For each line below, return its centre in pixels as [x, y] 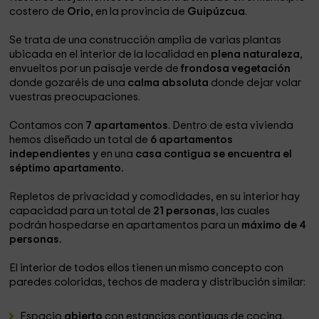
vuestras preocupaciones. [75, 97]
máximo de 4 [274, 225]
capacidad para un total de [82, 211]
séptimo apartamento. [67, 168]
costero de [38, 12]
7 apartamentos [126, 126]
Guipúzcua [216, 12]
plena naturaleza [256, 54]
